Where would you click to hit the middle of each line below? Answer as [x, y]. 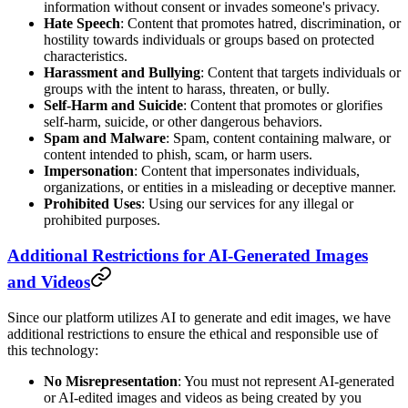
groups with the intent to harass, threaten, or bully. [187, 89]
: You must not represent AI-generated [286, 381]
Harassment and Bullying [122, 73]
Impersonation [89, 171]
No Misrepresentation [111, 381]
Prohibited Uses [92, 204]
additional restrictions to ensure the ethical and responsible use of [193, 333]
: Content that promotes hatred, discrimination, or [260, 24]
